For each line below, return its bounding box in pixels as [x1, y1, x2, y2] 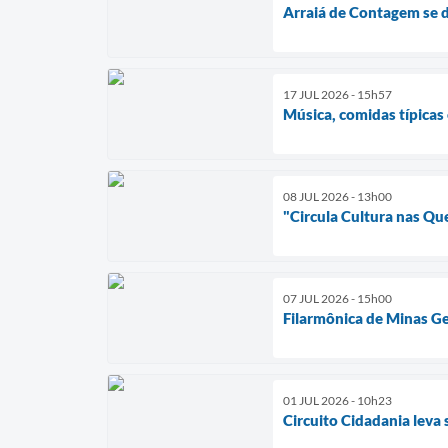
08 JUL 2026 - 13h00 [283, 188, 392, 204]
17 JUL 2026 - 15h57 [283, 86, 392, 102]
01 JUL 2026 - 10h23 [283, 392, 392, 408]
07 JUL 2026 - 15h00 [283, 290, 392, 306]
